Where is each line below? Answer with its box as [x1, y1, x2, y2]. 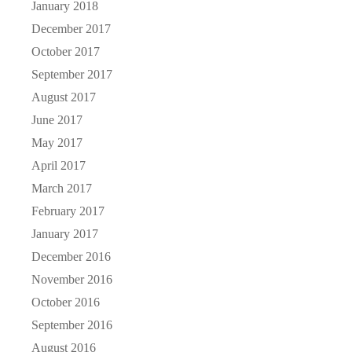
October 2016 [31, 295, 100, 309]
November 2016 [31, 272, 112, 286]
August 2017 [31, 90, 96, 104]
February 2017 [31, 203, 104, 218]
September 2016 [31, 317, 112, 332]
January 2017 [31, 226, 98, 240]
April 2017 [31, 158, 86, 172]
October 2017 [31, 44, 100, 58]
